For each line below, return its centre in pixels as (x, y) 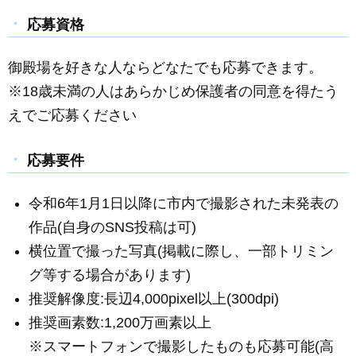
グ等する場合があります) (110, 275)
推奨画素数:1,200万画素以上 (120, 323)
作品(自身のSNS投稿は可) (113, 228)
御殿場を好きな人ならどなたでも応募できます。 (165, 68)
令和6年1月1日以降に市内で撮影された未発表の (184, 204)
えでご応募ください (72, 116)
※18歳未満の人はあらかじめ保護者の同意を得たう (173, 92)
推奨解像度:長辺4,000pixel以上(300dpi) (154, 299)
